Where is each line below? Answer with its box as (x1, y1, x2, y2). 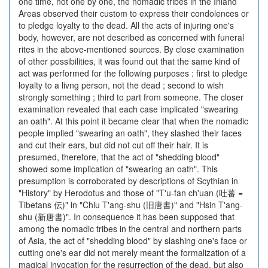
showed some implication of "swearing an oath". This (19, 163, 218, 175)
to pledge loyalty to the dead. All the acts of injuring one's (19, 19, 234, 31)
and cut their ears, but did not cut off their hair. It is (19, 139, 208, 151)
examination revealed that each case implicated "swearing (19, 103, 238, 115)
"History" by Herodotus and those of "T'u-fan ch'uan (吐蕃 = (19, 187, 243, 199)
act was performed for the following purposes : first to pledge (19, 67, 248, 79)
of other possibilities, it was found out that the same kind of (19, 55, 240, 67)
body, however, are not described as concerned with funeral (19, 31, 244, 43)
